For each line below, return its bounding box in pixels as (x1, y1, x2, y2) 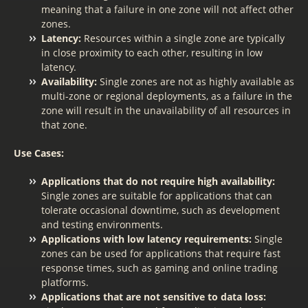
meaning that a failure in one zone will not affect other (41, 3, 294, 16)
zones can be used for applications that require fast (41, 247, 280, 260)
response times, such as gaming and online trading (41, 261, 278, 274)
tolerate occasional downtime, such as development (41, 203, 280, 217)
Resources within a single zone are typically (81, 32, 285, 45)
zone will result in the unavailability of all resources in (41, 104, 291, 117)
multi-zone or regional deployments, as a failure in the (41, 89, 292, 102)
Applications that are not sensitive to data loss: (41, 290, 266, 303)
